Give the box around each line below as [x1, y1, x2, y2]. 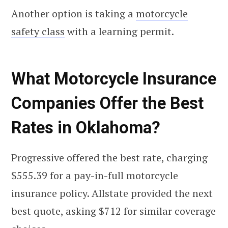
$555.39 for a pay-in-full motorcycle [11, 168, 178, 182]
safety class [11, 24, 65, 39]
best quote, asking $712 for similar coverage [11, 204, 216, 218]
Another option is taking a [11, 7, 136, 21]
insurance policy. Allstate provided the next [11, 186, 213, 200]
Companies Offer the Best [11, 94, 204, 113]
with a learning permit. [65, 24, 174, 39]
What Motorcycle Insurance [11, 69, 216, 89]
